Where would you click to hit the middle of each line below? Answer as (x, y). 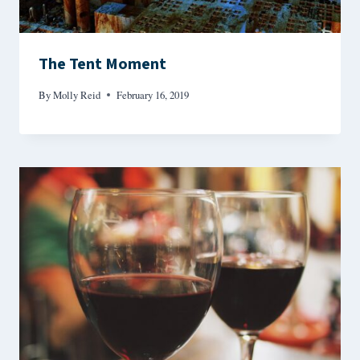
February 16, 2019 (153, 94)
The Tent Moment (102, 65)
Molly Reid (77, 94)
